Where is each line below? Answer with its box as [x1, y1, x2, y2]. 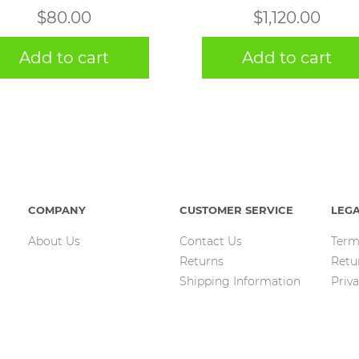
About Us [28, 234, 80, 248]
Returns [179, 254, 224, 268]
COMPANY [28, 204, 86, 216]
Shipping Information [179, 274, 301, 288]
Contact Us [179, 234, 242, 248]
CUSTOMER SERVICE [179, 204, 293, 216]
